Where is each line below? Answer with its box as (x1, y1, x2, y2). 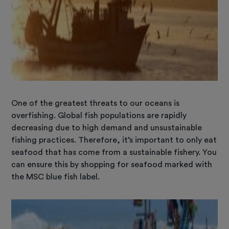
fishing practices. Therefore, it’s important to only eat (11, 135, 217, 144)
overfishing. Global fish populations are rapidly (11, 111, 187, 120)
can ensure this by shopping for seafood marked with (11, 160, 213, 169)
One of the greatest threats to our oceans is (11, 99, 180, 107)
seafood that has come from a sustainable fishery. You (11, 148, 217, 156)
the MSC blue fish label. (11, 172, 100, 181)
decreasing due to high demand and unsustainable (11, 123, 202, 132)
